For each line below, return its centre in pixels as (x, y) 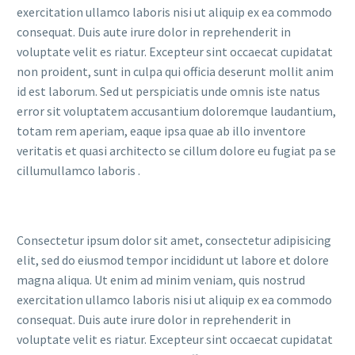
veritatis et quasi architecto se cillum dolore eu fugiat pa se (176, 151)
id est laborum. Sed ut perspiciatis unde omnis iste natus (168, 91)
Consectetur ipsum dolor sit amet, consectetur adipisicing (174, 240)
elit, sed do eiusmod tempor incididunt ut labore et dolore (173, 260)
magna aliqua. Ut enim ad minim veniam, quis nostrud (161, 280)
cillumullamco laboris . (78, 170)
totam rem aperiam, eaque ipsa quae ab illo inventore (161, 131)
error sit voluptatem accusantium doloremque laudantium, (176, 111)
